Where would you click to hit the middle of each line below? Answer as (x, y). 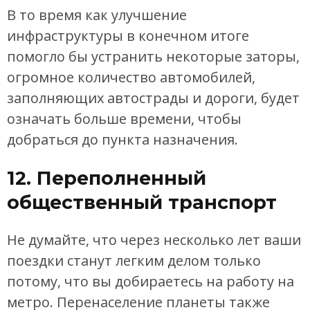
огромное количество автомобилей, (131, 77)
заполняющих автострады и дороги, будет (153, 98)
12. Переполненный (107, 178)
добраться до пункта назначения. (122, 140)
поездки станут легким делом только (134, 261)
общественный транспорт (142, 202)
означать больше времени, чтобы (124, 119)
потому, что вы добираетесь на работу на (151, 282)
